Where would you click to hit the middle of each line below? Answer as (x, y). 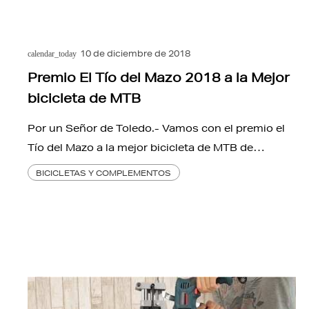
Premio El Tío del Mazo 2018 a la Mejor (159, 77)
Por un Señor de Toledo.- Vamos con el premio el (156, 128)
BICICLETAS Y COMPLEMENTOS (104, 172)
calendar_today (52, 53)
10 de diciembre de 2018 (135, 53)
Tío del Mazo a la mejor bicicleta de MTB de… (146, 147)
